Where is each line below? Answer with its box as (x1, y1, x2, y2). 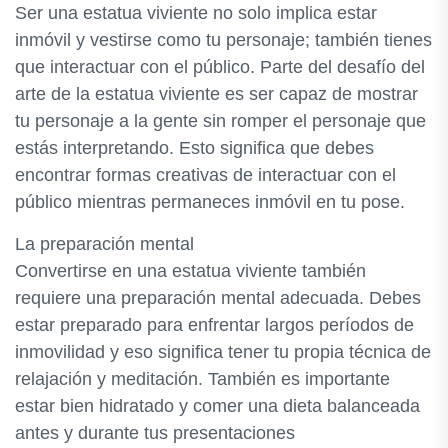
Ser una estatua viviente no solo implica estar (15, 3, 377, 23)
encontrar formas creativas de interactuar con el (15, 165, 396, 185)
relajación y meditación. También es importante (15, 369, 390, 389)
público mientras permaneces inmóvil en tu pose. (15, 192, 405, 212)
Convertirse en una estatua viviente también (15, 261, 366, 281)
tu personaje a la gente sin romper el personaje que (15, 111, 426, 131)
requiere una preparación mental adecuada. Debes (15, 288, 421, 308)
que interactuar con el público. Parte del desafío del (15, 57, 425, 77)
